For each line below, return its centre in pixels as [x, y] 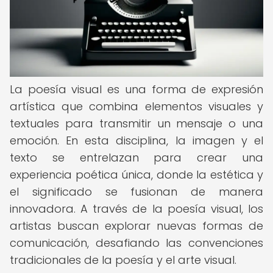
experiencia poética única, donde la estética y [136, 175]
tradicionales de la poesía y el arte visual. [123, 260]
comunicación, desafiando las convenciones [136, 243]
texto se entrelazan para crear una [136, 158]
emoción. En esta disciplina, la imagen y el [136, 140]
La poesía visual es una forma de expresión [136, 89]
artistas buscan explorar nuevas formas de [136, 226]
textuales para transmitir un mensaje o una [136, 123]
